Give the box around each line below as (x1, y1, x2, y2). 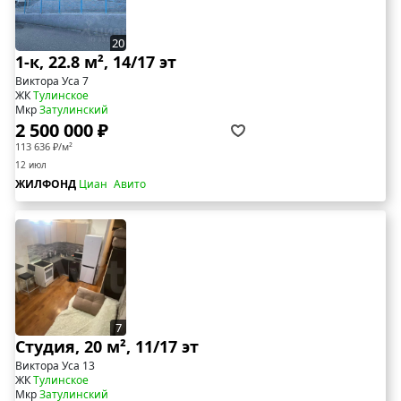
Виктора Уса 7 (15, 73, 89, 90)
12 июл (15, 158, 47, 172)
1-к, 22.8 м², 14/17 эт (15, 51, 176, 73)
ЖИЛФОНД (15, 176, 79, 192)
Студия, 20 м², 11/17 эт (15, 336, 199, 358)
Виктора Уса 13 (15, 358, 95, 374)
